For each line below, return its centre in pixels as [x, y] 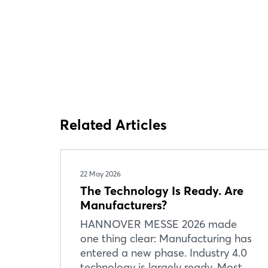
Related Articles [113, 125]
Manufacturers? [124, 205]
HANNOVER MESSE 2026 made [159, 224]
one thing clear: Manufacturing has [166, 238]
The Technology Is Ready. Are [162, 191]
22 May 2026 [100, 174]
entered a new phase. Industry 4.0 [164, 253]
